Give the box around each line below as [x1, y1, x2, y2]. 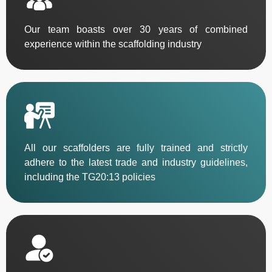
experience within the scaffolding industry [24, 38, 202, 49]
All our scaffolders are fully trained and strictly [24, 142, 248, 153]
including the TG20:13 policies [24, 171, 155, 182]
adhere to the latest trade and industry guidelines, [24, 157, 248, 168]
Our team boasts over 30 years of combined [24, 24, 248, 35]
